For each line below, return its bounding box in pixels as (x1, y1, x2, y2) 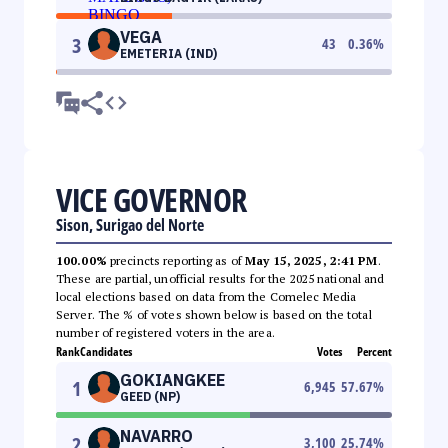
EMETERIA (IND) (120, 45, 217, 61)
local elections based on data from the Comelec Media (56, 288, 357, 304)
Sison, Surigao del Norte (56, 213, 204, 236)
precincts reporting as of (106, 252, 246, 268)
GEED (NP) (120, 388, 180, 404)
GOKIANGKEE (120, 369, 225, 390)
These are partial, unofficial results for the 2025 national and (56, 270, 385, 286)
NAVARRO (120, 425, 193, 446)
